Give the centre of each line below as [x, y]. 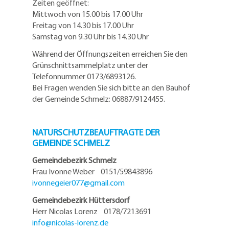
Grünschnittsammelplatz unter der [90, 65]
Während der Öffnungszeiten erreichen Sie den [110, 54]
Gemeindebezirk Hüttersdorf [81, 200]
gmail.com [107, 182]
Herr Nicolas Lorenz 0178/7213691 [94, 211]
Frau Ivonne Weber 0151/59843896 [95, 171]
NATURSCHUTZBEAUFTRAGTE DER [96, 132]
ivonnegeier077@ [61, 182]
